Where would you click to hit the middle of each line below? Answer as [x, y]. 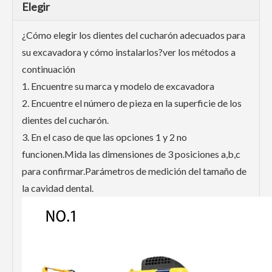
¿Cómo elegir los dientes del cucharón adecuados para [134, 35]
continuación [49, 69]
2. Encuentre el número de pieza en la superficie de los [132, 103]
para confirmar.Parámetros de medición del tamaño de [134, 171]
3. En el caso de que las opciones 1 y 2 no [104, 137]
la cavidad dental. [58, 188]
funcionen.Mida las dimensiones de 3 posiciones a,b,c [131, 154]
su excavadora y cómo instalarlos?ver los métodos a [129, 52]
